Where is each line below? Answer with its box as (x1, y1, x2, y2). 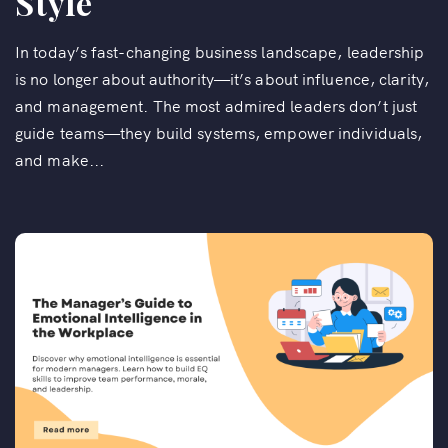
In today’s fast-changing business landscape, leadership (15, 39, 425, 62)
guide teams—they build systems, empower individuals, (15, 120, 423, 143)
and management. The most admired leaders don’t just (15, 93, 418, 116)
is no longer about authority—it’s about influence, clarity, (15, 66, 429, 89)
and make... (15, 147, 105, 170)
